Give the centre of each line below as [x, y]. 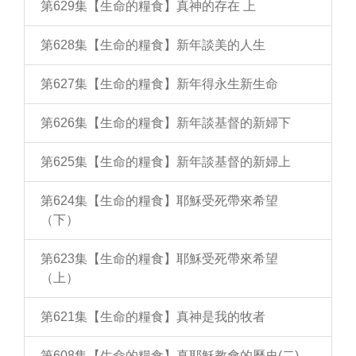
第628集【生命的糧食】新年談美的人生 [153, 45]
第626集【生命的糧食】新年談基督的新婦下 [166, 123]
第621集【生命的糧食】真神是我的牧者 [153, 317]
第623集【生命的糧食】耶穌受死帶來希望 [159, 259]
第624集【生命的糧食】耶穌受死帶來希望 [159, 201]
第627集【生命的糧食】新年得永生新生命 [159, 84]
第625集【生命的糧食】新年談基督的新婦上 [166, 162]
